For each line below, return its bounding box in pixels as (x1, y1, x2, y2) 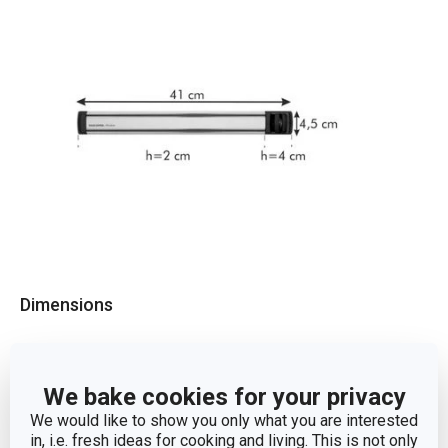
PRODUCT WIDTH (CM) (40, 350, 183, 367)
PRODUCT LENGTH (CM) (40, 403, 192, 420)
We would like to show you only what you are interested (30, 410, 418, 430)
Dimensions (20, 293, 113, 315)
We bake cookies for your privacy (42, 382, 406, 411)
